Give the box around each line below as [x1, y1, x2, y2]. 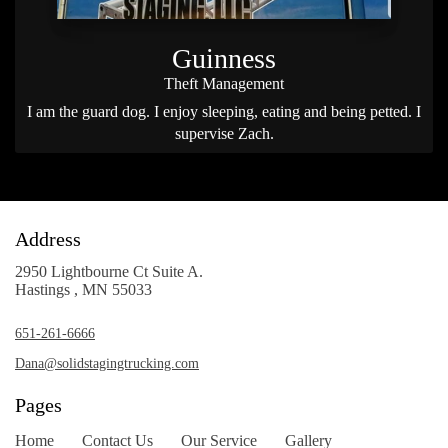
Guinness [172, 42, 276, 74]
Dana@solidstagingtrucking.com [15, 354, 199, 371]
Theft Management [164, 74, 284, 92]
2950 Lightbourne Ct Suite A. [15, 262, 203, 280]
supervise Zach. [174, 124, 274, 142]
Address [15, 227, 81, 250]
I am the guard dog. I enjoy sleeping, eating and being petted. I [27, 102, 421, 120]
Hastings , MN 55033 [15, 280, 152, 298]
